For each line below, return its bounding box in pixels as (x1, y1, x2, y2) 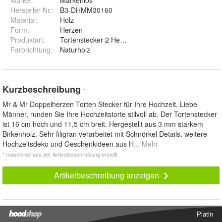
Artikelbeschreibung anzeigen (54, 169, 161, 181)
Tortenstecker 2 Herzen (60, 35, 134, 45)
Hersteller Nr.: (10, 5, 54, 15)
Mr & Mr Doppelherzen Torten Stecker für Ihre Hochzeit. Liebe (2, 99, 197, 110)
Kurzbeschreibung (2, 83, 83, 96)
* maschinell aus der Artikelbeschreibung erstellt (2, 150, 117, 159)
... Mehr (134, 139, 158, 149)
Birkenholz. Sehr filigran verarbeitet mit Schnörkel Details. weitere (2, 129, 207, 139)
